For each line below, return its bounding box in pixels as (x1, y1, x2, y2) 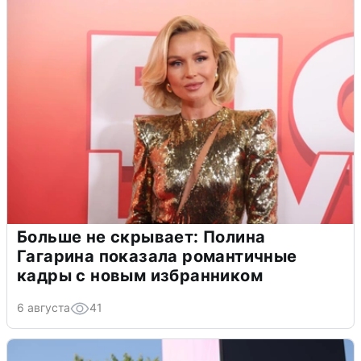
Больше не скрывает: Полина (17, 226, 266, 247)
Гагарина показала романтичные (17, 246, 297, 266)
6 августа (17, 300, 70, 314)
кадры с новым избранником (17, 265, 263, 285)
